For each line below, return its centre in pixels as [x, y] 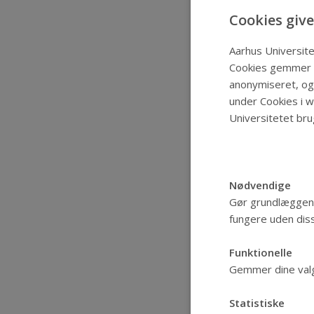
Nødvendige [260, 185]
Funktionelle [261, 252]
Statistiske [257, 302]
